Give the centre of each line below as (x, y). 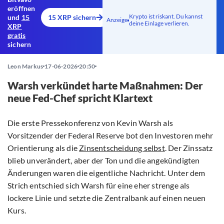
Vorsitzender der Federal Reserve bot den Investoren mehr (110, 135)
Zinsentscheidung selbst (122, 148)
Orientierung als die (43, 148)
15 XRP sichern (72, 17)
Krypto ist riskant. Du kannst (165, 16)
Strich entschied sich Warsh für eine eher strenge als (99, 185)
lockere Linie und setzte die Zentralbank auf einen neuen (107, 198)
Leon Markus (25, 66)
